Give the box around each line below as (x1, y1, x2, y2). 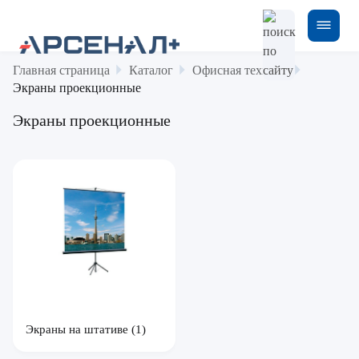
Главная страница (13, 63, 110, 77)
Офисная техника (192, 63, 288, 77)
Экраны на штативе (26, 323, 131, 336)
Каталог (129, 63, 173, 77)
